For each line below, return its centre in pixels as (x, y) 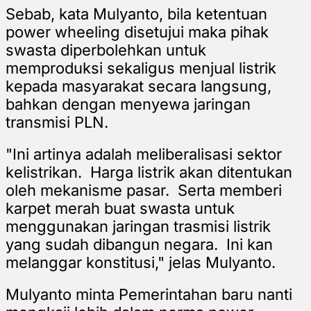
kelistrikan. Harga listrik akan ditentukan (149, 172)
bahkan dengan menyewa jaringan (128, 104)
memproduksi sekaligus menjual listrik (141, 68)
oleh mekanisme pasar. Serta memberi (144, 190)
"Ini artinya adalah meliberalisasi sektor (144, 154)
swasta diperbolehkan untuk (106, 50)
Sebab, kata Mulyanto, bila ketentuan (136, 14)
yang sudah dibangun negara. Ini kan (139, 244)
